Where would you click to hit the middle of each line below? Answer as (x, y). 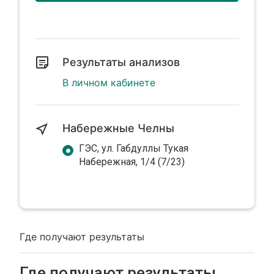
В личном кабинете (109, 83)
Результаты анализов (121, 62)
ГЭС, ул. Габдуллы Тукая (134, 148)
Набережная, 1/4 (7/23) (132, 162)
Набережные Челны (119, 128)
